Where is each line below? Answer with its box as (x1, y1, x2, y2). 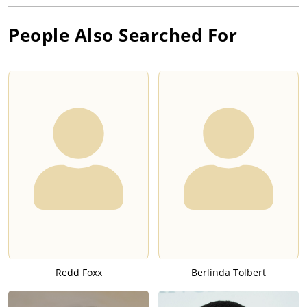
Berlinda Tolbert (191, 266, 266, 280)
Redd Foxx (55, 266, 102, 280)
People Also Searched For (8, 23, 237, 48)
